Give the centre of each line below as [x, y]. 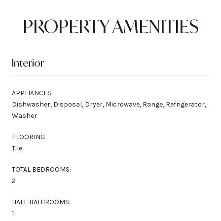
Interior [28, 63]
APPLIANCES [32, 93]
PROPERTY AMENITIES [110, 26]
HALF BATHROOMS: [41, 202]
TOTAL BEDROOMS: [41, 169]
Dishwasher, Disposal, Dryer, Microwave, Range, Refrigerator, [109, 104]
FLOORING [28, 137]
